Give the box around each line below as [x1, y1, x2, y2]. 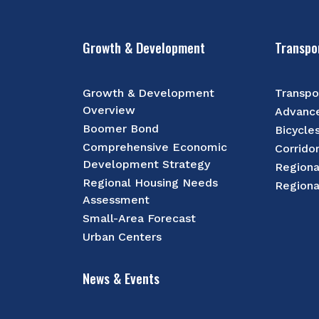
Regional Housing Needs [83, 175, 219, 189]
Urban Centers [83, 229, 162, 244]
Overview [83, 103, 136, 117]
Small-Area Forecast [83, 211, 197, 225]
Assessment [83, 192, 150, 206]
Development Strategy [83, 157, 211, 171]
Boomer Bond [83, 121, 159, 135]
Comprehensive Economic [83, 140, 228, 154]
